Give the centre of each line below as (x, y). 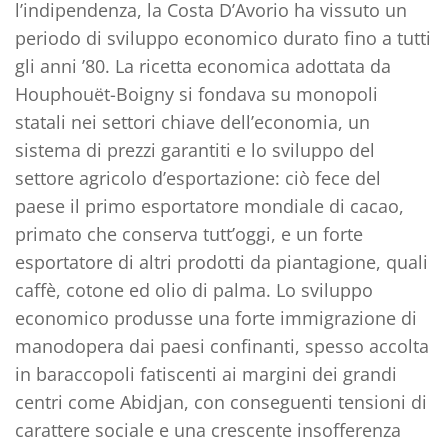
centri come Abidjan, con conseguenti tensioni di (221, 401)
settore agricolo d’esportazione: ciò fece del (198, 177)
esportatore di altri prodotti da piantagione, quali (221, 261)
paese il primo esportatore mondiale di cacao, (209, 205)
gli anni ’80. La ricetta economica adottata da (203, 65)
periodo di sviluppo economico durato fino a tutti (223, 37)
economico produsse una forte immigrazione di (216, 317)
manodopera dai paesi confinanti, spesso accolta (222, 345)
